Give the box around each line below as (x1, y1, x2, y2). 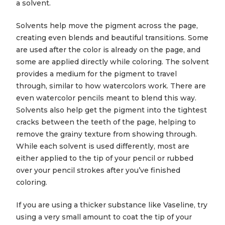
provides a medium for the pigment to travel (16, 69, 177, 79)
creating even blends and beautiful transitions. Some (16, 33, 208, 43)
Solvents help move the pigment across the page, (16, 21, 198, 31)
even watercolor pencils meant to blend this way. (16, 93, 196, 103)
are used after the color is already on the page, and (16, 45, 200, 55)
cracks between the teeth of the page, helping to (16, 118, 196, 127)
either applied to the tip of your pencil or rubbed (16, 154, 193, 163)
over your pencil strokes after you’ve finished (16, 166, 180, 175)
